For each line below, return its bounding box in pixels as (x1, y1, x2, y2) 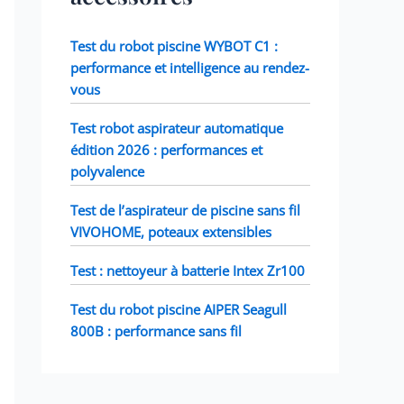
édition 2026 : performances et (70, 140, 262, 159)
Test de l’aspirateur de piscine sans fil (70, 200, 300, 219)
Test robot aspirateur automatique (70, 118, 283, 137)
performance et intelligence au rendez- (70, 58, 309, 77)
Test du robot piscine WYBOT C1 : (70, 36, 278, 55)
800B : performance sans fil (70, 321, 242, 340)
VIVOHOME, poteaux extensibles (70, 222, 271, 241)
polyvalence (70, 161, 144, 180)
